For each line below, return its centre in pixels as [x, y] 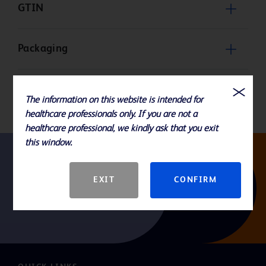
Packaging [43, 49]
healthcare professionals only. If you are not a [111, 115]
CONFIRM [196, 180]
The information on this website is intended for [114, 100]
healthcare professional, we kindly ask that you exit [122, 129]
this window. [49, 143]
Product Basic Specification [85, 89]
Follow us [39, 175]
